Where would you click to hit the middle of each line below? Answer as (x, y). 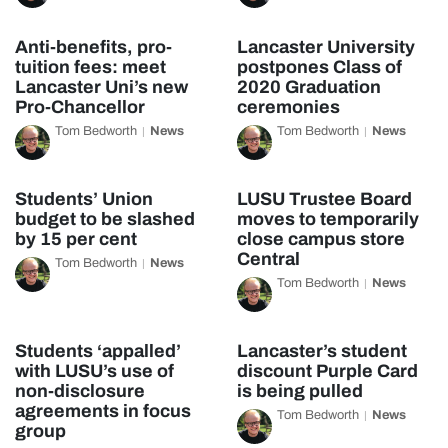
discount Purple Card (327, 371)
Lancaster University (325, 47)
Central (268, 259)
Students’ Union (84, 199)
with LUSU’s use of (94, 371)
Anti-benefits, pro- (93, 47)
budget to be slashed (105, 219)
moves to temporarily (327, 219)
